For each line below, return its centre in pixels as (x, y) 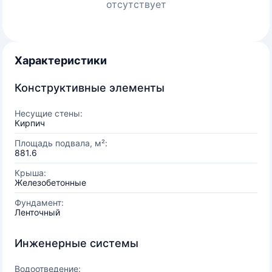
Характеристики (61, 60)
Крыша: (30, 173)
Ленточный (37, 212)
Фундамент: (39, 202)
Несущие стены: (49, 113)
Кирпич (30, 123)
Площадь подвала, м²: (61, 143)
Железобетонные (50, 182)
